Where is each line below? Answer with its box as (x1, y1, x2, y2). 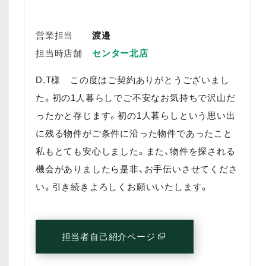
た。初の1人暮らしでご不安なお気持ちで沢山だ (36, 92, 236, 103)
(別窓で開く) (165, 233, 219, 243)
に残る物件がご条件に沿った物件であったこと (36, 128, 233, 138)
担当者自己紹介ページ (61, 231, 156, 242)
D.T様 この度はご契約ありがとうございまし (36, 74, 230, 85)
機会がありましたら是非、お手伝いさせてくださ (36, 163, 238, 174)
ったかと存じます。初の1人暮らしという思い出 (36, 110, 236, 121)
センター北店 (92, 47, 148, 58)
